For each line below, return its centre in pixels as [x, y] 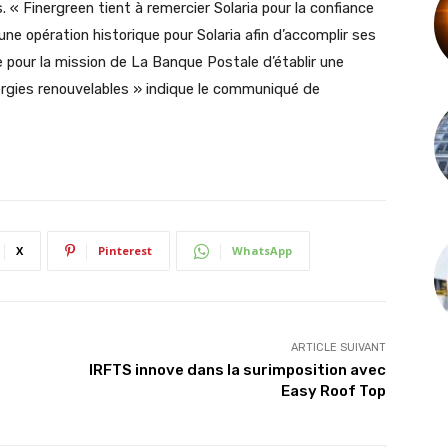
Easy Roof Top [333, 391]
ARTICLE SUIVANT [338, 347]
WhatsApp [262, 250]
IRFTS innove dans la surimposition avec [237, 370]
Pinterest [125, 250]
